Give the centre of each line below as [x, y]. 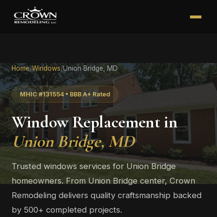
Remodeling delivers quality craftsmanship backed [107, 195]
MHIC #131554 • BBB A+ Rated [65, 94]
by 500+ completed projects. [67, 210]
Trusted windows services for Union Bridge [94, 166]
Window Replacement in [95, 122]
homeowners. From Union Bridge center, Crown [103, 181]
